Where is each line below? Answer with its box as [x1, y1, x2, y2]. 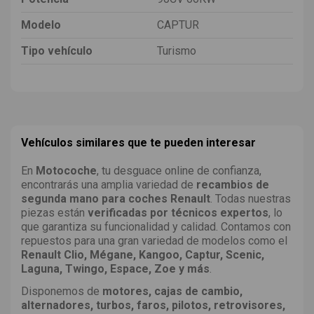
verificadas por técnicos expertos [88, 205, 268, 219]
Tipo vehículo [21, 43, 93, 57]
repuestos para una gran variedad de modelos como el [21, 233, 287, 247]
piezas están [21, 205, 88, 219]
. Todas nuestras [210, 191, 291, 205]
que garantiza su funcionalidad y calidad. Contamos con [21, 219, 291, 233]
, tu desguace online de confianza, [97, 163, 261, 177]
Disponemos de [21, 285, 102, 299]
